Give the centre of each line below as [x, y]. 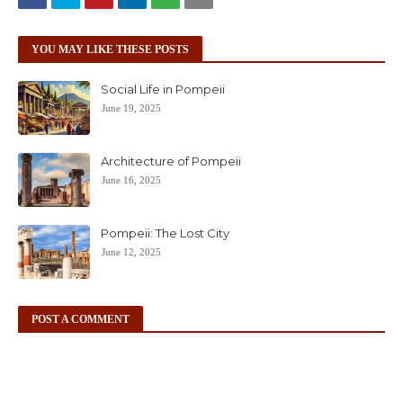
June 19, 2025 [131, 108]
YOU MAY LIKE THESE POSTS [110, 50]
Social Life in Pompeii [163, 90]
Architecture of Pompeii [171, 161]
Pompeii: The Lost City [165, 233]
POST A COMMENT [81, 320]
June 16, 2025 [131, 180]
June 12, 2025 [131, 252]
